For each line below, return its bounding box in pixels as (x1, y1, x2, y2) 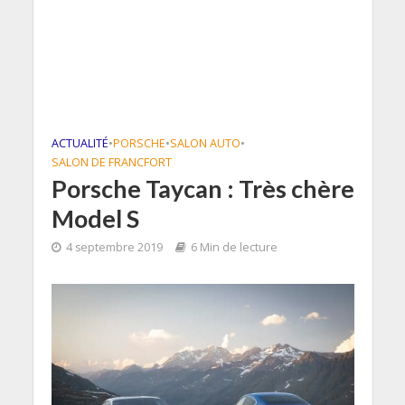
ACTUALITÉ (51, 136, 108, 151)
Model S (51, 203, 139, 233)
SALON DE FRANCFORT (51, 155, 172, 170)
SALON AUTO (169, 136, 240, 151)
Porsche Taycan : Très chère (51, 174, 354, 203)
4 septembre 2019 (65, 240, 163, 255)
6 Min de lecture (190, 240, 278, 255)
